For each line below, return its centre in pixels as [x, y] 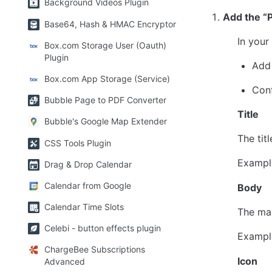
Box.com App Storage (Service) [107, 78]
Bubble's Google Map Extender [106, 121]
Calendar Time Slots [84, 207]
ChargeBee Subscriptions [95, 250]
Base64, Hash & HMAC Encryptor [110, 24]
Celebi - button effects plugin [103, 228]
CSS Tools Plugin [78, 143]
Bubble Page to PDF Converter [105, 100]
